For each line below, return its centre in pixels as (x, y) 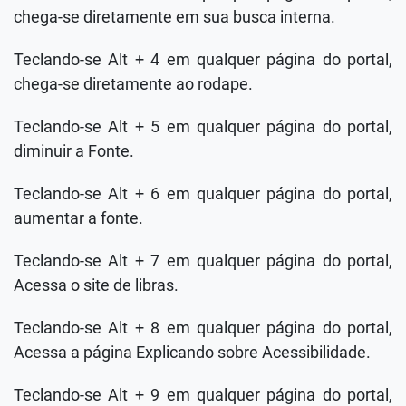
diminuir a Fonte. (74, 151)
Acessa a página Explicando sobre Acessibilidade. (192, 352)
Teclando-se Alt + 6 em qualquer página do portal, (203, 193)
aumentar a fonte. (78, 218)
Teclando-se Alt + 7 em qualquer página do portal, (203, 261)
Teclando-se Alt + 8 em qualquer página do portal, (203, 328)
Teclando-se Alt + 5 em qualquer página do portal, (203, 126)
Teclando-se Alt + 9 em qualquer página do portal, (203, 395)
